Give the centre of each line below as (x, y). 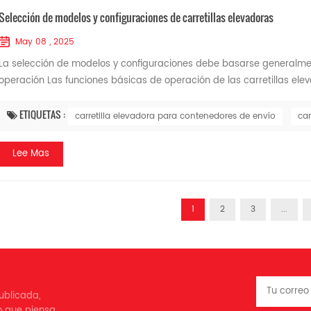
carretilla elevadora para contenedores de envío (175, 116)
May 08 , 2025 (44, 42)
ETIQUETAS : (43, 114)
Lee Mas (31, 154)
